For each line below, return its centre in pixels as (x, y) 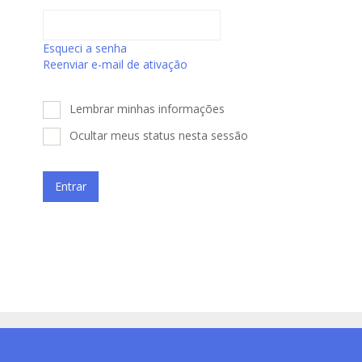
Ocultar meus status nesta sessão (157, 135)
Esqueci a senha (84, 48)
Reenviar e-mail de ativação (115, 64)
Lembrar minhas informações (145, 109)
